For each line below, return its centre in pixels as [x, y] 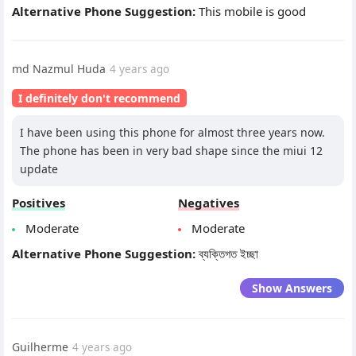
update [39, 169]
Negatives [209, 203]
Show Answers [292, 288]
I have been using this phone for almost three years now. [172, 133]
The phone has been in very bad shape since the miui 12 [171, 151]
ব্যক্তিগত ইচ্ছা [228, 254]
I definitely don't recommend [99, 99]
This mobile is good [252, 12]
